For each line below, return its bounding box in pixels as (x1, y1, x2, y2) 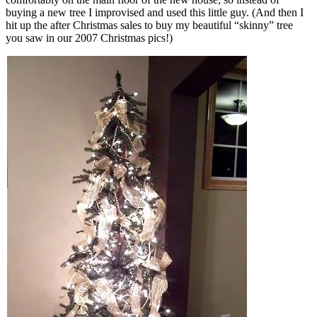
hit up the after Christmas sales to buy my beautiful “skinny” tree (6, 18, 293, 31)
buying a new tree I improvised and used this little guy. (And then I (6, 6, 304, 18)
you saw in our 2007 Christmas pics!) (6, 31, 173, 44)
